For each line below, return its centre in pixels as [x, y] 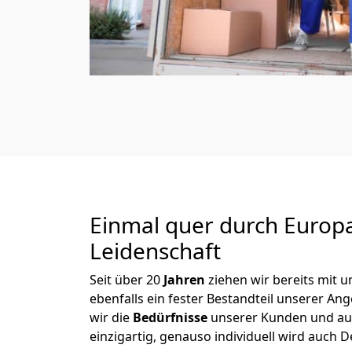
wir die [111, 317]
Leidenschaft [155, 251]
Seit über [118, 280]
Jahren [186, 280]
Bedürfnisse [172, 317]
